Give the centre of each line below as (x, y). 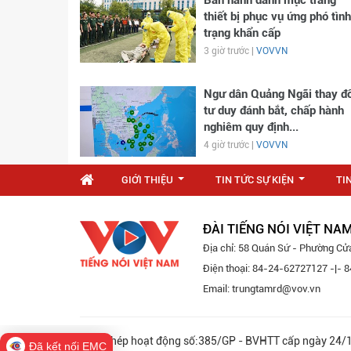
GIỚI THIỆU (147, 179)
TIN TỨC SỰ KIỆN (255, 179)
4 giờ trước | (230, 145)
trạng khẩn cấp (242, 33)
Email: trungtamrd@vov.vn (262, 288)
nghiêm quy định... (251, 127)
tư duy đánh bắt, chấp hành (273, 110)
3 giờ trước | (230, 51)
